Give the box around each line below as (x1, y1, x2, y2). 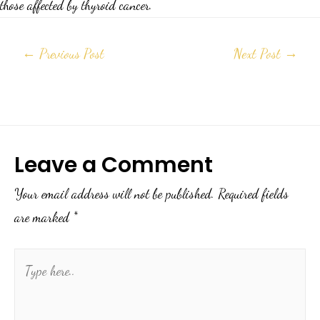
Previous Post (36, 45, 105, 62)
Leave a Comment (14, 149, 213, 180)
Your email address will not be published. (14, 185, 214, 201)
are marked (14, 209, 73, 225)
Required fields (218, 185, 289, 201)
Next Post (233, 45, 284, 62)
